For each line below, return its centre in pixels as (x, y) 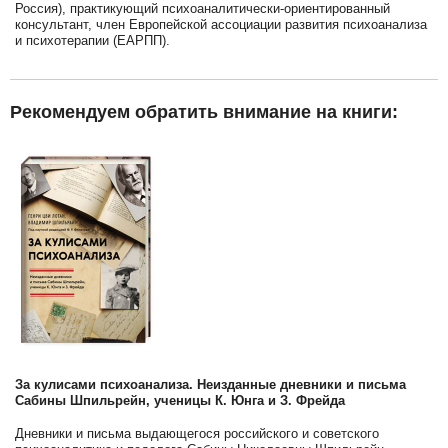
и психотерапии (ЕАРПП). (92, 40)
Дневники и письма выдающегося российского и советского (197, 433)
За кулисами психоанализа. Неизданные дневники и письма (210, 384)
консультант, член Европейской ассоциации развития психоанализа (221, 24)
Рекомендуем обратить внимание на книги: (204, 112)
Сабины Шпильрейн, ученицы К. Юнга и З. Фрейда (180, 400)
